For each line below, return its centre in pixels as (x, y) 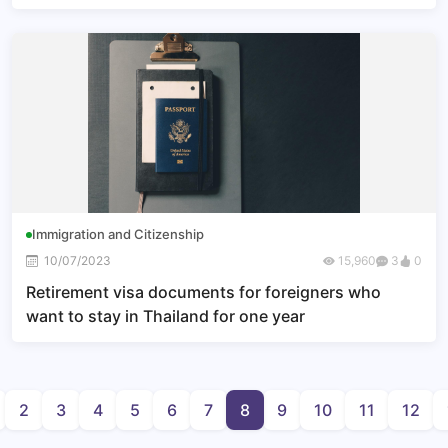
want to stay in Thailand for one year (165, 316)
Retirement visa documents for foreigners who (203, 292)
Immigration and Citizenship (118, 234)
